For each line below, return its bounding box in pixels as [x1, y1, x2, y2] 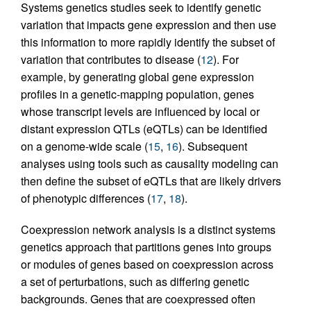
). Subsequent [178, 137, 247, 154]
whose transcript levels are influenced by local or [21, 103, 260, 119]
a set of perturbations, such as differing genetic [21, 273, 249, 289]
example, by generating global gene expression [21, 68, 254, 85]
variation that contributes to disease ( [21, 51, 201, 67]
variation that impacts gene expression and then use [21, 16, 276, 33]
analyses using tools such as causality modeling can [21, 155, 278, 171]
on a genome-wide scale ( [21, 137, 148, 154]
